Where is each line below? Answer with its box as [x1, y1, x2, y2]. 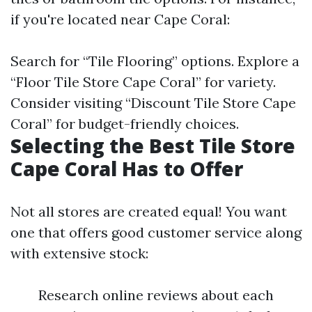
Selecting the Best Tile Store [10, 132, 295, 159]
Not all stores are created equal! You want [10, 203, 287, 220]
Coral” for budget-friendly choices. [10, 115, 239, 132]
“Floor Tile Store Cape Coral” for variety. [10, 73, 276, 91]
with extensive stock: [10, 244, 148, 262]
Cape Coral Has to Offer [10, 155, 243, 182]
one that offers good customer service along [10, 224, 302, 241]
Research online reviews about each [38, 286, 274, 304]
